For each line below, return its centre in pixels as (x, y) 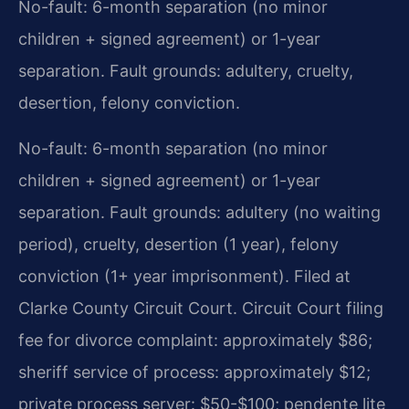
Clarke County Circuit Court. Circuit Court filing (201, 309)
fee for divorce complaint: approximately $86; (195, 341)
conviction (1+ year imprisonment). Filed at (184, 277)
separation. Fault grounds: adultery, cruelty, (186, 71)
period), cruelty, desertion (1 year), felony (178, 245)
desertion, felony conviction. (129, 103)
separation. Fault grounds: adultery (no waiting (199, 213)
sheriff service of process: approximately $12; (194, 372)
